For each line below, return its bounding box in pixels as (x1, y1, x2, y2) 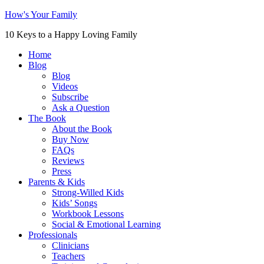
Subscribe (52, 92, 88, 102)
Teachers (52, 251, 85, 261)
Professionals (28, 230, 77, 240)
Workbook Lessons (52, 209, 124, 219)
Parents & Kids (28, 177, 85, 187)
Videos (52, 81, 78, 91)
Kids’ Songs (52, 198, 97, 208)
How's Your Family (5, 9, 77, 19)
